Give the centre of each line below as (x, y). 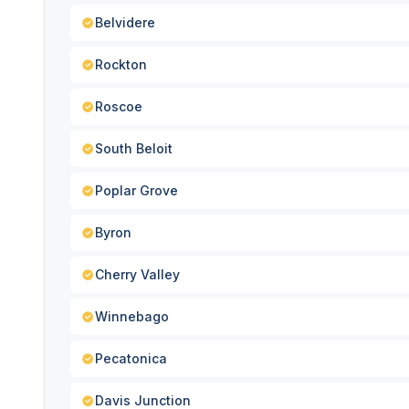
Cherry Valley (137, 274)
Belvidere (125, 22)
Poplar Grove (136, 190)
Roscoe (119, 106)
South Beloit (134, 148)
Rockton (121, 64)
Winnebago (132, 316)
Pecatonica (131, 358)
